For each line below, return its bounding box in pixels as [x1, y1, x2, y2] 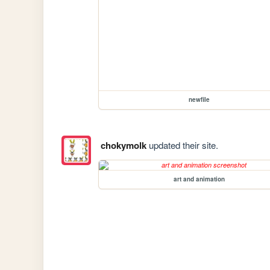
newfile [188, 95, 210, 104]
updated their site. [146, 138, 218, 151]
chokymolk [100, 138, 146, 152]
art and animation [173, 174, 225, 183]
